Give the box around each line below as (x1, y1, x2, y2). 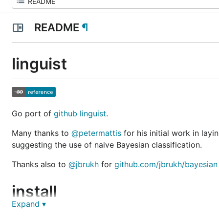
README (31, 21, 82, 34)
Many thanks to (12, 128, 71, 138)
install (12, 181, 57, 201)
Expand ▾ (12, 199, 46, 209)
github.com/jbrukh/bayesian (114, 159, 218, 169)
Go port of (12, 108, 54, 118)
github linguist (54, 108, 106, 118)
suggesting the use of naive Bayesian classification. (12, 139, 202, 150)
